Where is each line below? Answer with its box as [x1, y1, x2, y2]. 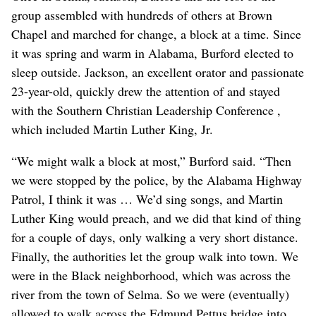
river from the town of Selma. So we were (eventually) [11, 286, 289, 303]
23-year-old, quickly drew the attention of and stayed [11, 83, 280, 100]
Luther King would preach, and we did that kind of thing [11, 209, 301, 227]
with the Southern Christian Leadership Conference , [11, 102, 281, 119]
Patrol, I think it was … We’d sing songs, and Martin [11, 190, 283, 208]
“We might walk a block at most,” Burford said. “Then [11, 152, 291, 170]
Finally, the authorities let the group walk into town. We [11, 248, 298, 265]
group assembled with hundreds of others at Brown [11, 6, 272, 24]
